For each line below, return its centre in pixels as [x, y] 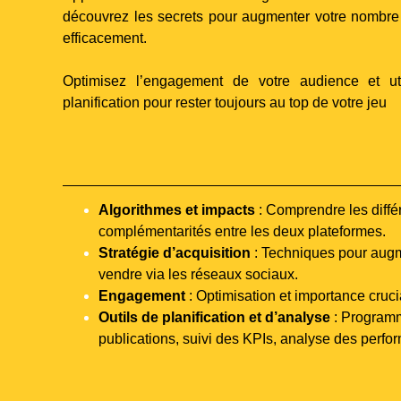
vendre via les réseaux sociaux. [198, 274]
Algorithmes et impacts [177, 209]
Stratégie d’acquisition [175, 252]
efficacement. [105, 38]
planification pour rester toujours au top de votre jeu [225, 103]
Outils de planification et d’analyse [214, 317]
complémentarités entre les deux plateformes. [242, 231]
